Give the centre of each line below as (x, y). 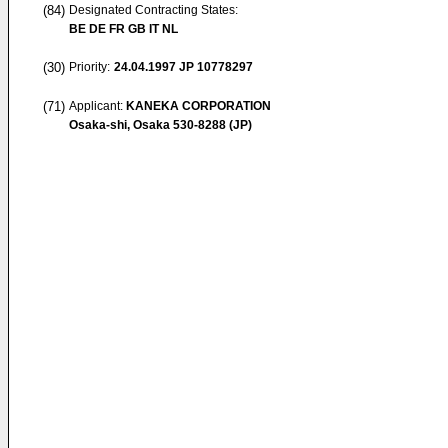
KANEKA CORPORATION (198, 106)
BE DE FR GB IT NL (123, 29)
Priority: (89, 67)
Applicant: (97, 106)
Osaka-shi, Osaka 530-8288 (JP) (160, 125)
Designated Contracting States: (153, 10)
